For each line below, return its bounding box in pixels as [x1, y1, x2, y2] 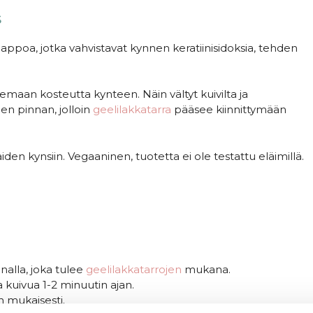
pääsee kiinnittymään [171, 103, 286, 117]
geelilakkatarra [93, 103, 171, 117]
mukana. [182, 262, 231, 276]
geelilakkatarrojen [86, 262, 182, 276]
